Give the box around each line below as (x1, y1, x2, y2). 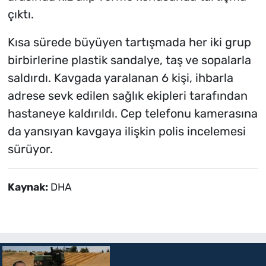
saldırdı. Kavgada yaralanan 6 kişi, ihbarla (7, 70, 233, 85)
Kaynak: (7, 180, 50, 193)
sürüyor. (7, 141, 56, 156)
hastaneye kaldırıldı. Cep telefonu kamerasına (7, 106, 258, 121)
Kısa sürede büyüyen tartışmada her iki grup (7, 34, 251, 49)
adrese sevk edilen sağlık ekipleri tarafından (7, 88, 248, 103)
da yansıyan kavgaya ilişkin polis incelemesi (7, 123, 246, 138)
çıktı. (7, 7, 34, 21)
